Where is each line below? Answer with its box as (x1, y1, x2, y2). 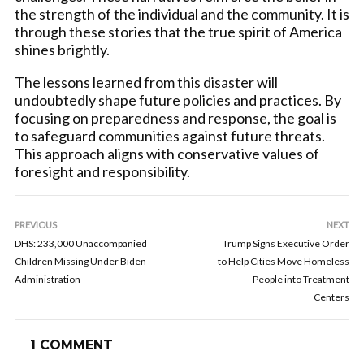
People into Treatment (253, 273, 349, 285)
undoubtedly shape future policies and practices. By (15, 91, 341, 109)
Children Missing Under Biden (15, 255, 146, 267)
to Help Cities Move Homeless (218, 255, 349, 267)
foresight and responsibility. (15, 162, 190, 180)
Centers (314, 291, 349, 303)
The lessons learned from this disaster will (15, 73, 278, 91)
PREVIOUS (15, 219, 57, 230)
